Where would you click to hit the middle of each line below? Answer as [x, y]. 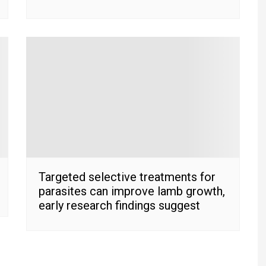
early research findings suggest [119, 205]
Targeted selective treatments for [127, 177]
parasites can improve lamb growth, [132, 191]
